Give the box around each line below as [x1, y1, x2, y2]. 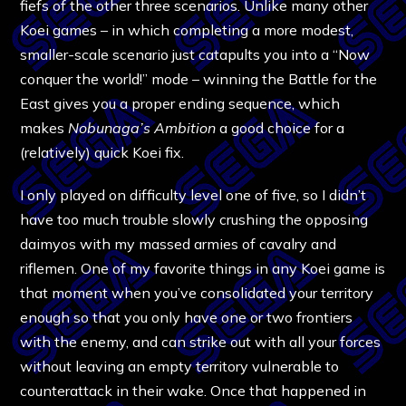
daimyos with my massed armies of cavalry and [20, 234, 337, 253]
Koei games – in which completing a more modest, [20, 20, 354, 39]
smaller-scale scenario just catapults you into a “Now [20, 44, 371, 63]
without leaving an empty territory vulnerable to [20, 356, 340, 375]
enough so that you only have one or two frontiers [20, 307, 353, 326]
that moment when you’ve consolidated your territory [20, 283, 374, 302]
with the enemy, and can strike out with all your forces [20, 332, 382, 351]
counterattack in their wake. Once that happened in [20, 381, 367, 400]
